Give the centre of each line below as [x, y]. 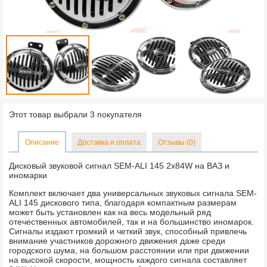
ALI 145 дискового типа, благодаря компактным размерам [123, 202]
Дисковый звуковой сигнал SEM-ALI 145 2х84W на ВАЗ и [119, 165]
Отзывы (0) [177, 142]
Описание [42, 142]
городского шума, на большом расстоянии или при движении [129, 250]
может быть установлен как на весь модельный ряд [110, 212]
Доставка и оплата [109, 142]
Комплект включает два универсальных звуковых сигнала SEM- [133, 193]
